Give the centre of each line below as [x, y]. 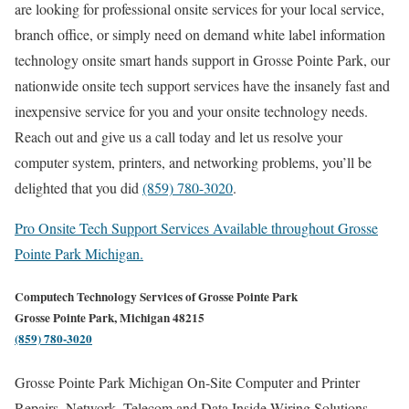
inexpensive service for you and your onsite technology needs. [191, 111]
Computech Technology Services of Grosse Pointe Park [156, 297]
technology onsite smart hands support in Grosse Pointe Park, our [202, 60]
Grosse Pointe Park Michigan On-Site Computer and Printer [187, 383]
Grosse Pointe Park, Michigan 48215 [110, 318]
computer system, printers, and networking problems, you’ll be [193, 163]
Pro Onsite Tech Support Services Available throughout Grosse [196, 228]
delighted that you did [79, 188]
